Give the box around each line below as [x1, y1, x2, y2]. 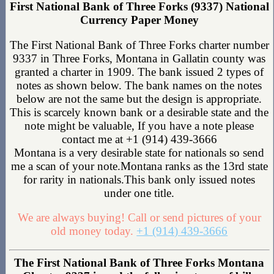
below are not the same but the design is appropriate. [17, 92, 262, 105]
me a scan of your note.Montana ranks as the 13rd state [10, 159, 268, 172]
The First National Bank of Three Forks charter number [9, 38, 269, 51]
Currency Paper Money [80, 13, 199, 26]
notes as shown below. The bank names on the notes [17, 78, 262, 92]
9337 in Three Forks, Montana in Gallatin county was [13, 51, 266, 65]
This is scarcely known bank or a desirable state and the [10, 105, 269, 119]
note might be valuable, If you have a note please [24, 119, 254, 132]
